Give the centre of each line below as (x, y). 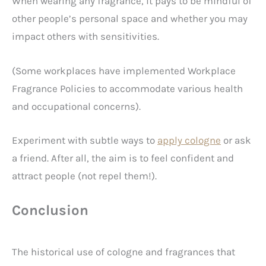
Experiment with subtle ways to (85, 140)
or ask (236, 140)
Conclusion (50, 210)
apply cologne (189, 140)
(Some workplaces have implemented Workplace (124, 70)
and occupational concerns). (77, 106)
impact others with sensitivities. (85, 37)
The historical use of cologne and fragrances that (123, 252)
